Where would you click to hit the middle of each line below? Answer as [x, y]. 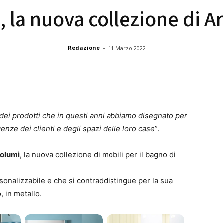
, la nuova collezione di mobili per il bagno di [98, 154]
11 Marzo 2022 [127, 48]
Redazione [84, 48]
